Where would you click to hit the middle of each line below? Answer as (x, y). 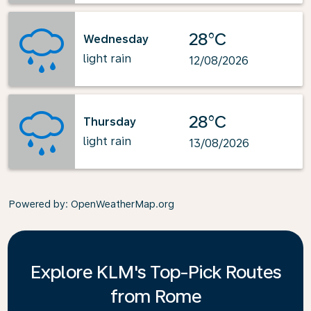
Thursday (110, 121)
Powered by (37, 204)
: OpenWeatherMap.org (120, 204)
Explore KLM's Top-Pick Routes (155, 272)
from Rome (155, 296)
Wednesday (116, 39)
